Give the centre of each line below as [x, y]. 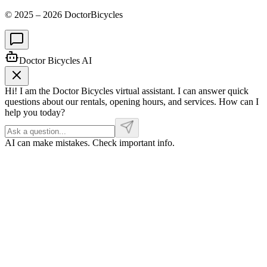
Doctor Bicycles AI [55, 60]
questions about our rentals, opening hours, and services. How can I [132, 101]
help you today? [35, 112]
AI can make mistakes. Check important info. [90, 142]
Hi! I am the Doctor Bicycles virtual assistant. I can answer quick [127, 91]
